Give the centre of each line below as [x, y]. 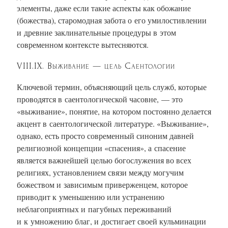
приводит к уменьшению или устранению [91, 196]
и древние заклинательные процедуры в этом [96, 32]
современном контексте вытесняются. [83, 44]
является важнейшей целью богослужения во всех [104, 160]
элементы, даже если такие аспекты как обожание [104, 8]
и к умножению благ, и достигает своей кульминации [111, 221]
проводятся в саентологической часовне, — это [100, 99]
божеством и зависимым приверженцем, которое [102, 184]
